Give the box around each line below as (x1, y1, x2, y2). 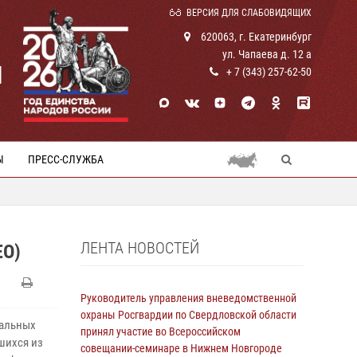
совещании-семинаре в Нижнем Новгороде (80, 342, 282, 355)
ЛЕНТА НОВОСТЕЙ (80, 238, 199, 257)
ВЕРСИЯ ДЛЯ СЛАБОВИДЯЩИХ (186, 7, 312, 18)
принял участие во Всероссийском (80, 325, 241, 338)
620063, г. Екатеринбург (198, 30, 312, 43)
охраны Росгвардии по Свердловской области (80, 308, 296, 321)
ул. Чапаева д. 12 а (222, 48, 312, 61)
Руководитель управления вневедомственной (80, 292, 296, 304)
